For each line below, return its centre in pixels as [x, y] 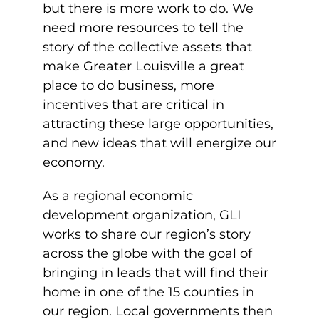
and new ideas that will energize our [159, 143]
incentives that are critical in [134, 105]
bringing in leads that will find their [156, 273]
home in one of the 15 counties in [148, 292]
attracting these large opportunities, [158, 124]
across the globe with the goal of [147, 253]
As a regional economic [118, 196]
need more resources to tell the [143, 28]
